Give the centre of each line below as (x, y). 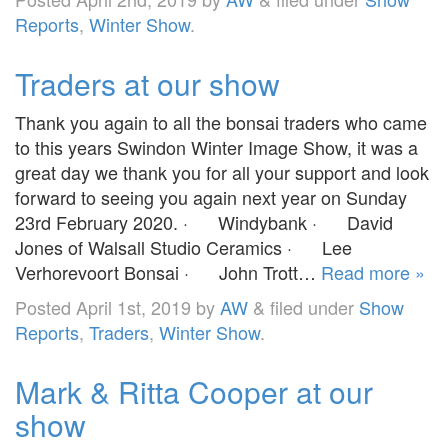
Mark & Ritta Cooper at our (194, 391)
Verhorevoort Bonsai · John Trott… (168, 271)
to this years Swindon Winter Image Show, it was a (216, 146)
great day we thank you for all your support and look (222, 171)
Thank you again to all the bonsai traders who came (221, 121)
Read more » (373, 271)
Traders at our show (147, 83)
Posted (45, 306)
